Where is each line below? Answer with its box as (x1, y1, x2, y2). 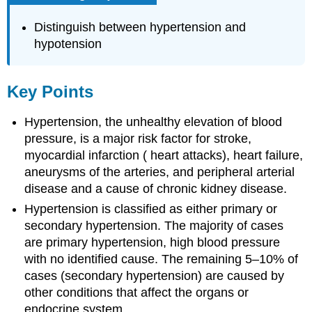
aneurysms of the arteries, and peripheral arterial (24, 165, 295, 180)
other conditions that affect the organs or (24, 285, 249, 299)
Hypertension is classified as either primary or (24, 201, 278, 216)
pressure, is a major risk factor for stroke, (24, 132, 252, 146)
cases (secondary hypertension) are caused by (24, 268, 285, 283)
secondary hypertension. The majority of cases (24, 218, 284, 233)
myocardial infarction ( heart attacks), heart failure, (24, 148, 304, 163)
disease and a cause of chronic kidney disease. (24, 182, 288, 196)
